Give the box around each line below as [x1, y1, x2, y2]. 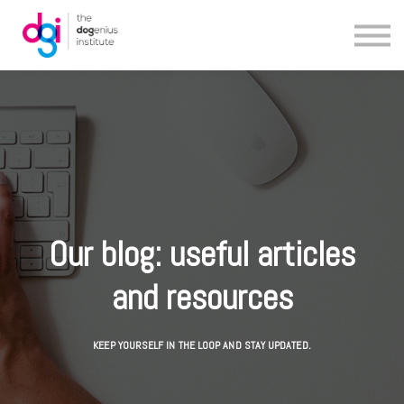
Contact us [161, 81, 243, 107]
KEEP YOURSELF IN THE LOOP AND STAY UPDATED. [93, 338, 311, 353]
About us [162, 50, 234, 76]
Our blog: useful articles [49, 232, 355, 277]
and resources [111, 275, 293, 320]
